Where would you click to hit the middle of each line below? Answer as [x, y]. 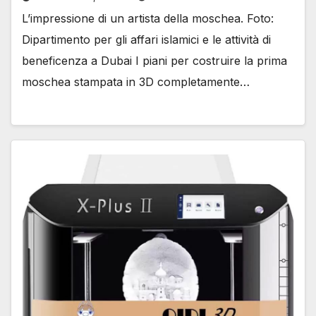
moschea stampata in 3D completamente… [136, 82]
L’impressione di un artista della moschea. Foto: [148, 19]
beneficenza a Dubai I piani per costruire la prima [154, 61]
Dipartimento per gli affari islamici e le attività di [146, 40]
